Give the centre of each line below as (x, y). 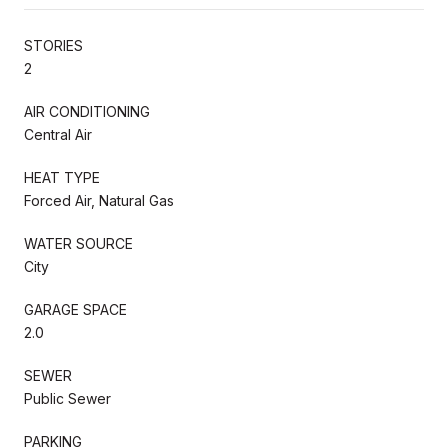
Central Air (58, 134)
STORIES (53, 45)
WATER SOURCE (78, 243)
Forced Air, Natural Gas (99, 200)
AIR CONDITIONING (87, 111)
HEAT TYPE (62, 177)
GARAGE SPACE (75, 309)
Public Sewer (67, 398)
